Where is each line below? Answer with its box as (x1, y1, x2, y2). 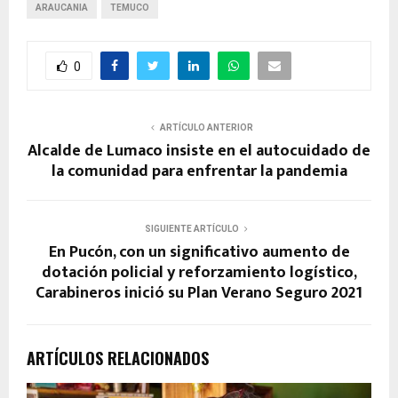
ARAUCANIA (36, 3, 88, 13)
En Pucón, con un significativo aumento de (48, 239, 350, 267)
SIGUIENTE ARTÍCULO (145, 224, 239, 235)
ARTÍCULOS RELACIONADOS (27, 346, 209, 370)
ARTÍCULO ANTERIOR (159, 123, 253, 133)
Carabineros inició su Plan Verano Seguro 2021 (36, 280, 362, 307)
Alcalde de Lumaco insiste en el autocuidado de (28, 138, 370, 165)
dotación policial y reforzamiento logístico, (41, 259, 357, 287)
